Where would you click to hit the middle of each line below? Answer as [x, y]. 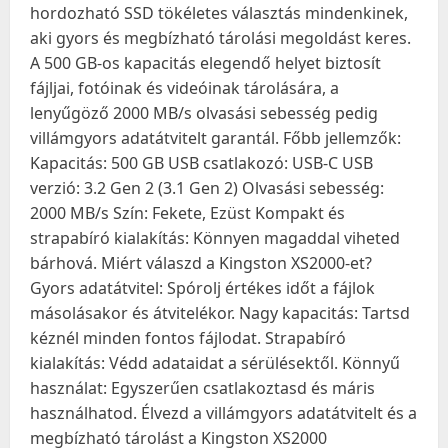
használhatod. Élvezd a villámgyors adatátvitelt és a [223, 413]
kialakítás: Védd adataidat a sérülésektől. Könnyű [215, 363]
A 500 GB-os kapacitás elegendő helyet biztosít [205, 63]
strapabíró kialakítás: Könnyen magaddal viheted [215, 238]
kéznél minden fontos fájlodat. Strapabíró [188, 338]
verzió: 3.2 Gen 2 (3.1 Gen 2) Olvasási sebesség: [207, 188]
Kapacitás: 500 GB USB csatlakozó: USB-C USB [201, 163]
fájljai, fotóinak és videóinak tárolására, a [184, 88]
